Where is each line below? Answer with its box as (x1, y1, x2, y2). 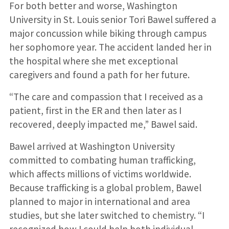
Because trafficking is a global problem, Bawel (9, 181, 201, 194)
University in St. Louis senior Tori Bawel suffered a (9, 13, 216, 26)
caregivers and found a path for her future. (9, 68, 190, 81)
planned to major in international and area (9, 195, 190, 208)
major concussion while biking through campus (9, 27, 207, 39)
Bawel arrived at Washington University (9, 140, 175, 152)
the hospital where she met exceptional (9, 54, 178, 67)
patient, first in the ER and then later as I (9, 104, 181, 117)
